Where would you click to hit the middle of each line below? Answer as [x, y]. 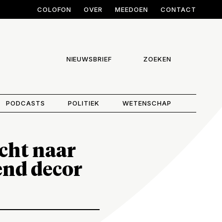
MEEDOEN [132, 9]
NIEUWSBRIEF [89, 59]
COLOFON [54, 9]
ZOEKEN [157, 59]
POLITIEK [84, 103]
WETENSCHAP [147, 103]
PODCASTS [25, 103]
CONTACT [178, 9]
